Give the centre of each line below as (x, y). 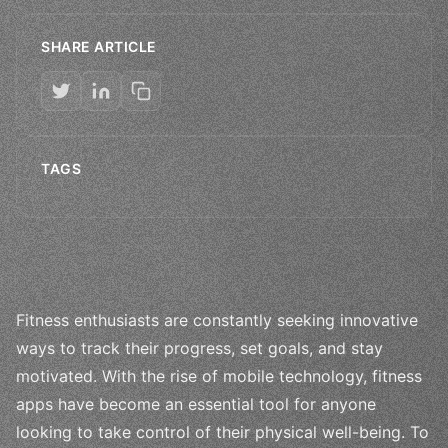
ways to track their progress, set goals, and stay (199, 347)
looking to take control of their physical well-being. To (222, 431)
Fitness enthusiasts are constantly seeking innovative (217, 319)
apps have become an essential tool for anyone (196, 403)
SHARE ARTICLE (99, 46)
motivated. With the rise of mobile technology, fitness (219, 375)
